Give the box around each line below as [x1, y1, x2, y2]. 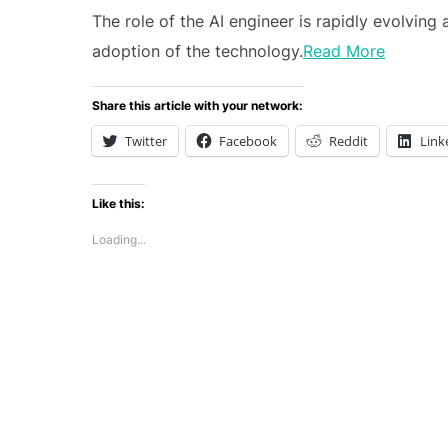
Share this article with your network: [92, 98, 303, 113]
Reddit [329, 132, 368, 150]
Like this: [92, 196, 145, 211]
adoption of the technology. [92, 41, 303, 61]
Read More [303, 41, 385, 61]
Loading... [92, 232, 146, 247]
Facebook [219, 132, 277, 150]
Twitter [125, 132, 167, 150]
